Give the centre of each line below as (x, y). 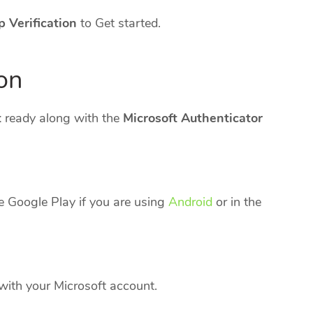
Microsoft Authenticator (193, 118)
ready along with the (62, 118)
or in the (237, 202)
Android (190, 202)
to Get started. (121, 23)
